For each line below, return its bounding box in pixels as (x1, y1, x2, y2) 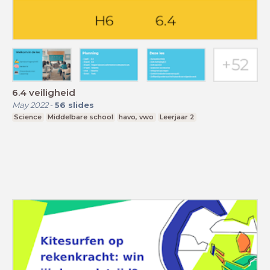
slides (68, 100, 94, 110)
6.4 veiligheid (12, 87, 75, 99)
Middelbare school (47, 113, 113, 122)
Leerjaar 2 (160, 113, 195, 122)
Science (14, 113, 42, 122)
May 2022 (12, 100, 48, 110)
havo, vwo (119, 113, 154, 122)
